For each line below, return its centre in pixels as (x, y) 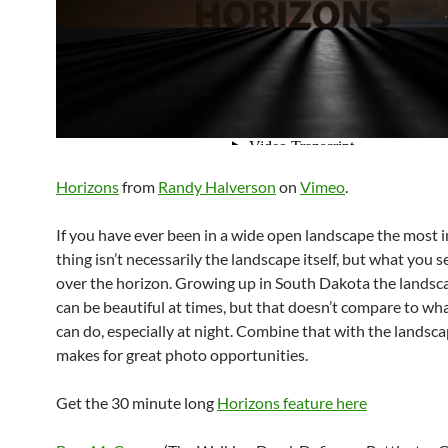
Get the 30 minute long (136, 402)
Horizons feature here (292, 402)
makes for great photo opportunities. (182, 354)
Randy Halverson (217, 186)
